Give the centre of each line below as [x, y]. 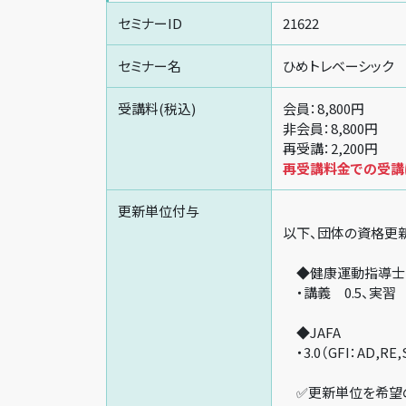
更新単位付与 [159, 211]
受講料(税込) [157, 108]
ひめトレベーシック [338, 66]
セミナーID [150, 23]
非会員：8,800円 [330, 128]
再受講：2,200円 [330, 148]
